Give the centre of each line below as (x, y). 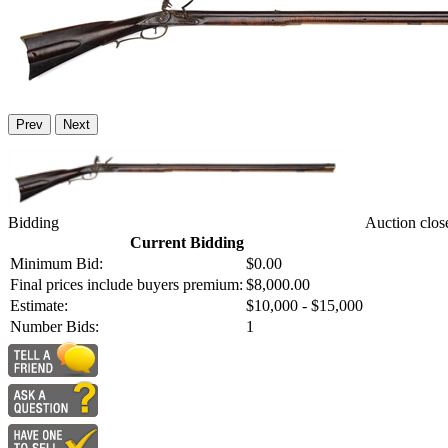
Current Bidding (186, 243)
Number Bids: (54, 327)
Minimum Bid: (56, 264)
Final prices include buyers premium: (126, 285)
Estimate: (39, 306)
